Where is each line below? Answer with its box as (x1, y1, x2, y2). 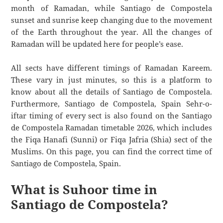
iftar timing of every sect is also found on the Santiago (11, 111, 212, 121)
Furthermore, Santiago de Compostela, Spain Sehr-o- (11, 99, 212, 109)
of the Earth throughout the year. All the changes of (11, 27, 212, 37)
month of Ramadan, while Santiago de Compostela (11, 3, 212, 13)
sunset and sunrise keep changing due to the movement (11, 15, 212, 25)
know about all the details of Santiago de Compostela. (11, 87, 212, 97)
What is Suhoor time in (11, 181, 158, 198)
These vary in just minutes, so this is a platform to (11, 75, 212, 85)
